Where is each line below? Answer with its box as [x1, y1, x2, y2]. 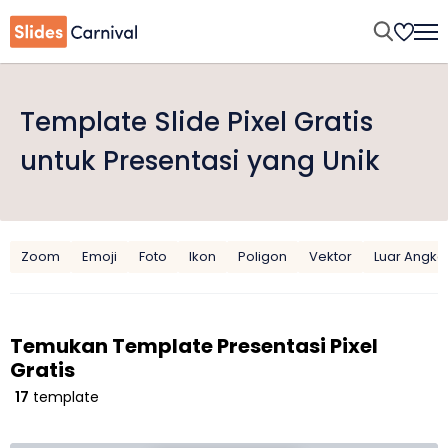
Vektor [309, 247, 352, 266]
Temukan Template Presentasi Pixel [10, 332, 378, 360]
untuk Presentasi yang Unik [20, 143, 380, 179]
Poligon [238, 247, 287, 266]
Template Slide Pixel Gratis [20, 104, 373, 140]
